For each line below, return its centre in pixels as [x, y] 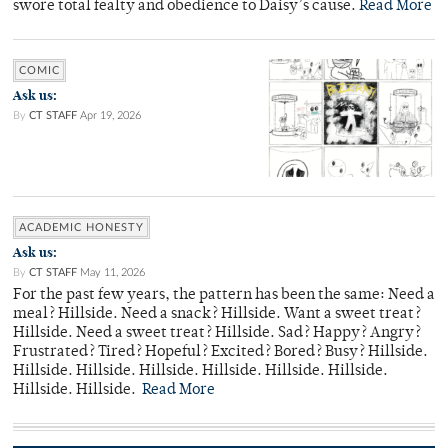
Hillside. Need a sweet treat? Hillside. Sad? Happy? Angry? [217, 334]
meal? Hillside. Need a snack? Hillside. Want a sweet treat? [217, 315]
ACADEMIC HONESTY [81, 228]
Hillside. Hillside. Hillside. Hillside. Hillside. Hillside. [200, 372]
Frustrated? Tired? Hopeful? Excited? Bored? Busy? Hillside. [220, 353]
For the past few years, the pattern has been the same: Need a [224, 296]
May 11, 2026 [112, 273]
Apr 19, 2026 [110, 116]
